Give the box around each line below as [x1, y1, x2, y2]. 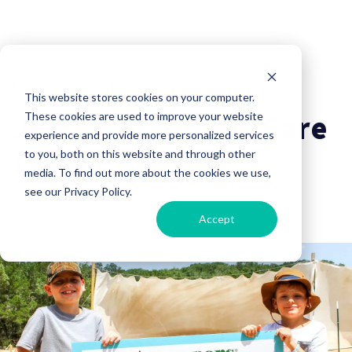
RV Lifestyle [121, 79, 176, 95]
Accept [199, 211, 236, 225]
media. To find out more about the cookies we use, [24, 165, 271, 179]
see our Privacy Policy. [24, 184, 132, 198]
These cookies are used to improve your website [24, 108, 263, 123]
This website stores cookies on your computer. [24, 90, 255, 104]
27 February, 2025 [13, 210, 104, 225]
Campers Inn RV [13, 194, 97, 210]
